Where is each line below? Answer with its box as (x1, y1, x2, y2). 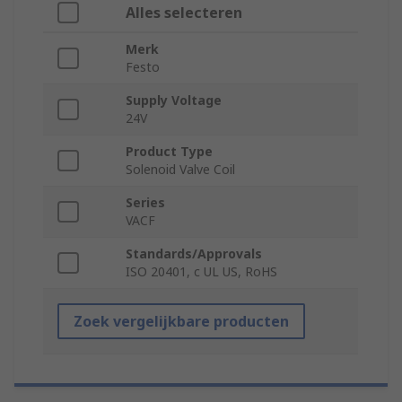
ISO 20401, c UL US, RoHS (126, 263, 277, 281)
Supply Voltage (126, 92, 222, 109)
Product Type (126, 143, 213, 161)
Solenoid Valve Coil (126, 161, 235, 179)
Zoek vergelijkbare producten (74, 311, 289, 332)
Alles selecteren (126, 3, 242, 23)
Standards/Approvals (126, 245, 262, 263)
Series (126, 194, 165, 212)
